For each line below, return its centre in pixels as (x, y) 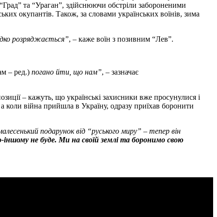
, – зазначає (120, 72)
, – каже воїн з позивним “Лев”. (121, 39)
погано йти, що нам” (66, 72)
